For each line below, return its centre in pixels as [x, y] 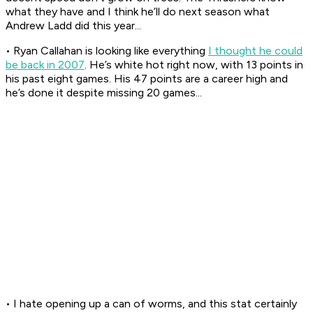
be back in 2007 [45, 65]
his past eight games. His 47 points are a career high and [147, 79]
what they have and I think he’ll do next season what [138, 12]
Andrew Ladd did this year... [73, 26]
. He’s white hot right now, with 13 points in [194, 65]
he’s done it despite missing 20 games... [104, 93]
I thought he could [255, 51]
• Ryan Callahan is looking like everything [107, 51]
